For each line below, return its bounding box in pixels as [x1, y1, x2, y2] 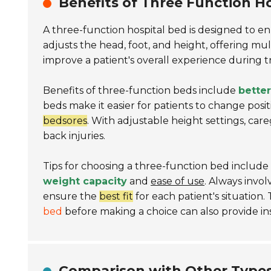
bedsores [43, 115, 87, 126]
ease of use [151, 175, 204, 187]
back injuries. [43, 130, 105, 142]
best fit [99, 191, 133, 202]
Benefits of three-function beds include [43, 85, 238, 96]
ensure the [43, 191, 99, 202]
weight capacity [43, 175, 127, 187]
